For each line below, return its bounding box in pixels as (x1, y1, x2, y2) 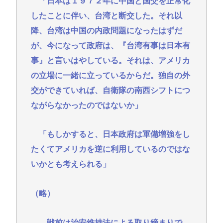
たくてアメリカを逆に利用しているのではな (30, 145, 190, 154)
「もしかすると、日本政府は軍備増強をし (30, 130, 190, 139)
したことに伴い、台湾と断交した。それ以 (30, 11, 182, 20)
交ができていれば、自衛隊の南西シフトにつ (30, 86, 190, 95)
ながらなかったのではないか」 (30, 101, 142, 110)
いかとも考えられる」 (30, 160, 111, 169)
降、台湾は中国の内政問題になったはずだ (30, 26, 182, 35)
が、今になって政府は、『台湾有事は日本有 (30, 41, 190, 50)
